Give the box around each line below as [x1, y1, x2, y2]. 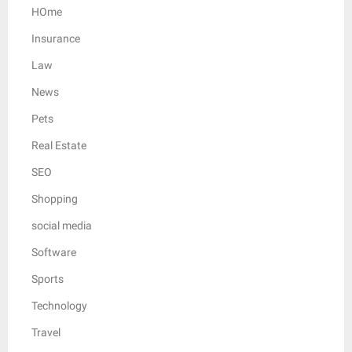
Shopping [31, 192, 78, 205]
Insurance [31, 31, 80, 45]
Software [31, 245, 76, 258]
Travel [31, 325, 60, 339]
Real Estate [31, 138, 86, 152]
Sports [31, 272, 64, 285]
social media [31, 218, 92, 232]
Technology [31, 299, 87, 312]
